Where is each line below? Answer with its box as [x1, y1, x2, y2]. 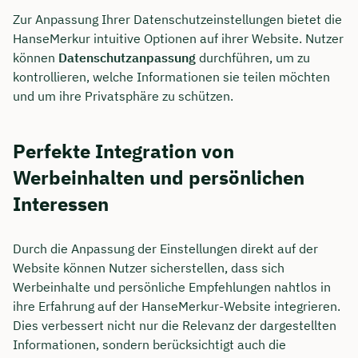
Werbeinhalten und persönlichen [13, 164, 304, 190]
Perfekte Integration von [13, 137, 234, 164]
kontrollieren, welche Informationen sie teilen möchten [13, 69, 330, 86]
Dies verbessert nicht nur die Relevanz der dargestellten [13, 317, 336, 334]
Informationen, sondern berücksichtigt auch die [13, 336, 286, 353]
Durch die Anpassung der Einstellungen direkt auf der [13, 241, 318, 257]
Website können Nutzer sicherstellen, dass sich [13, 260, 284, 276]
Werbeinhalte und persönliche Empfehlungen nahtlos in [13, 279, 331, 296]
